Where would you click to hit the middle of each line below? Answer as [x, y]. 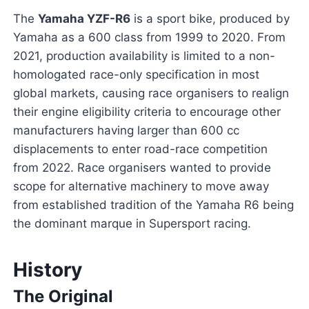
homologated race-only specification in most [136, 75]
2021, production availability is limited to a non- [144, 56]
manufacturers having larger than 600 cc [126, 131]
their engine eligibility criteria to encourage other [147, 112]
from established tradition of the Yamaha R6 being [153, 205]
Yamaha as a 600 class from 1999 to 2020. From [149, 38]
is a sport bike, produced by [210, 19]
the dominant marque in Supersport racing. [132, 224]
